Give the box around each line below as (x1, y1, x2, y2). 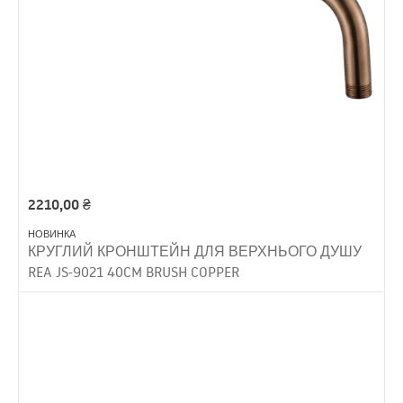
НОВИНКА (28, 227, 76, 240)
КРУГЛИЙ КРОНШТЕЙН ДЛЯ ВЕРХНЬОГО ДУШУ (28, 241, 362, 260)
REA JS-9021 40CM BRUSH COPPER (28, 262, 239, 281)
